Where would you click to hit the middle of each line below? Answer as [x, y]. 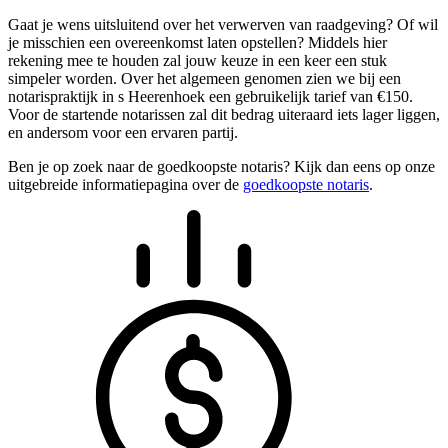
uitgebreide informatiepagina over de [125, 185]
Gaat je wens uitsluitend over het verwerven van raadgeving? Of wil [223, 25]
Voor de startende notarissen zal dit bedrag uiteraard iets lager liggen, [224, 115]
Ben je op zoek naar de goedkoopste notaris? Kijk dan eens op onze [221, 167]
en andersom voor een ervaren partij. [123, 133]
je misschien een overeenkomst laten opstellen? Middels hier [197, 43]
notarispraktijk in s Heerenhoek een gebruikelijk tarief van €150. [210, 97]
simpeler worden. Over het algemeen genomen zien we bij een [204, 79]
